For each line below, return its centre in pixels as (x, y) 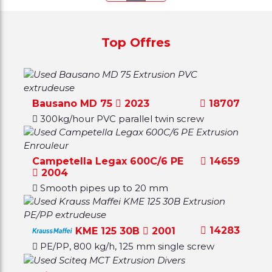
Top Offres (136, 42)
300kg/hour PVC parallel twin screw (122, 118)
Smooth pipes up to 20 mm (104, 188)
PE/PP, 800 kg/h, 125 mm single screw (127, 246)
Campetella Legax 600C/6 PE (108, 161)
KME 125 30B (108, 231)
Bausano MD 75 (74, 103)
